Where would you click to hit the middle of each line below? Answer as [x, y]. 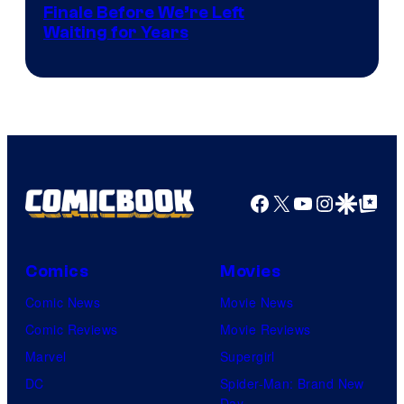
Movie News [257, 302]
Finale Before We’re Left [144, 12]
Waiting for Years [116, 32]
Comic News [63, 302]
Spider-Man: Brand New [292, 383]
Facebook [294, 202]
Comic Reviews [72, 329]
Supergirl [248, 356]
